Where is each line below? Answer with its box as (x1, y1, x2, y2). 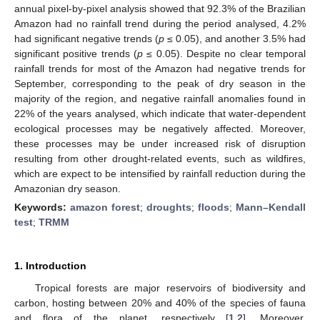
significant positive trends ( (14, 47, 137, 59)
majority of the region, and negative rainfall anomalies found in (14, 92, 306, 104)
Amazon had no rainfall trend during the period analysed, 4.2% (14, 17, 306, 29)
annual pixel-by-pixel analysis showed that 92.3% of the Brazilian (14, 2, 306, 14)
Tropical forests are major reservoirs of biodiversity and (34, 281, 306, 294)
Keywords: (14, 201, 70, 213)
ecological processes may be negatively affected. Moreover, (14, 122, 306, 134)
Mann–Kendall (236, 201, 306, 213)
